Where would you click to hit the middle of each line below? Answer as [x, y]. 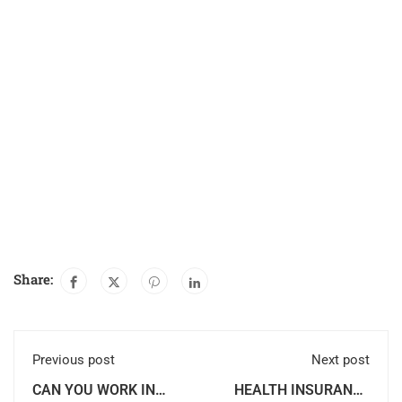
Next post [341, 360]
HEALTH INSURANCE [302, 390]
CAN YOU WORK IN [94, 390]
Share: [33, 280]
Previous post [74, 360]
